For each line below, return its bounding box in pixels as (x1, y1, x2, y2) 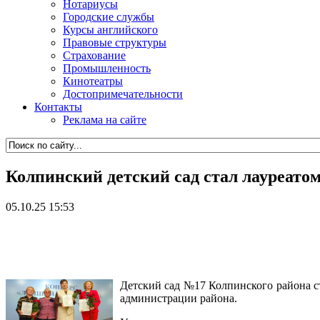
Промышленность (63, 62, 151, 74)
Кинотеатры (63, 75, 123, 87)
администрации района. (120, 291, 237, 304)
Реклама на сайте (63, 114, 146, 126)
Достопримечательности (63, 88, 183, 100)
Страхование (63, 49, 126, 61)
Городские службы (63, 11, 154, 23)
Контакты (34, 101, 82, 113)
